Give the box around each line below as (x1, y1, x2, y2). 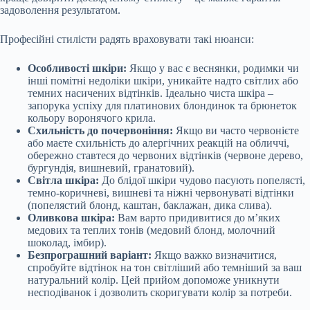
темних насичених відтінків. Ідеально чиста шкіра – (28, 86, 273, 99)
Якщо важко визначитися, (152, 248, 277, 261)
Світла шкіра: (28, 174, 99, 186)
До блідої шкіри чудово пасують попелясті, (99, 174, 305, 186)
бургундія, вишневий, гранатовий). (28, 161, 194, 174)
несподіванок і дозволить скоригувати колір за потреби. (28, 286, 292, 298)
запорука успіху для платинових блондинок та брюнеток (28, 99, 297, 111)
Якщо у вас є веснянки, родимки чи (127, 62, 299, 74)
